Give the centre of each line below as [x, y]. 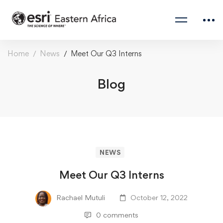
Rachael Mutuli [81, 198]
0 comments [117, 215]
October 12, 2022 [159, 198]
